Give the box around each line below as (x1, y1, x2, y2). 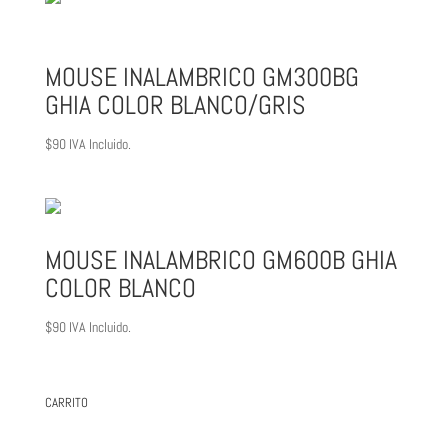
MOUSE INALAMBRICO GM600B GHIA (44, 243, 397, 277)
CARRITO (44, 393, 88, 411)
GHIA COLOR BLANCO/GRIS (44, 89, 306, 123)
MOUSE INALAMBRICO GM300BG (44, 61, 359, 95)
